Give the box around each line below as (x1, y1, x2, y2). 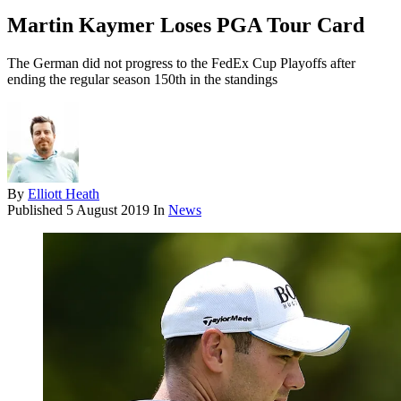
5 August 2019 (66, 202, 149, 218)
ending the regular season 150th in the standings (7, 72, 277, 88)
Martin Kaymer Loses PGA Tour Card (7, 13, 364, 38)
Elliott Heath (28, 186, 99, 202)
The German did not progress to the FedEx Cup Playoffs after (7, 55, 355, 72)
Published (7, 202, 66, 218)
